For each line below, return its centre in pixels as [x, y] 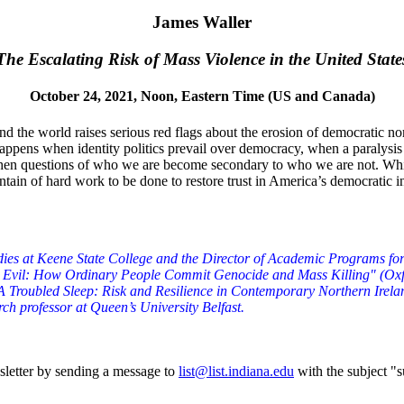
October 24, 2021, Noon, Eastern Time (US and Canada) [202, 96]
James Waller [202, 23]
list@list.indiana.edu [236, 371]
